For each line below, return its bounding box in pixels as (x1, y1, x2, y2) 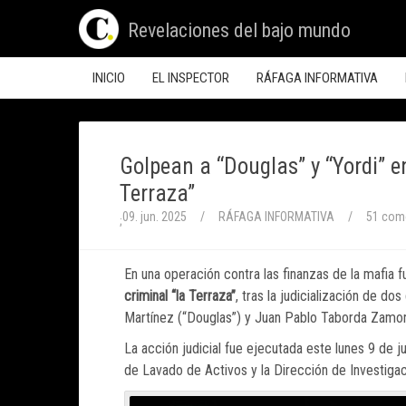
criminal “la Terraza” (124, 287, 236, 304)
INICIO (92, 70, 125, 86)
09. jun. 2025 (122, 209, 187, 224)
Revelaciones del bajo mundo (128, 19, 351, 42)
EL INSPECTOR (152, 70, 229, 86)
